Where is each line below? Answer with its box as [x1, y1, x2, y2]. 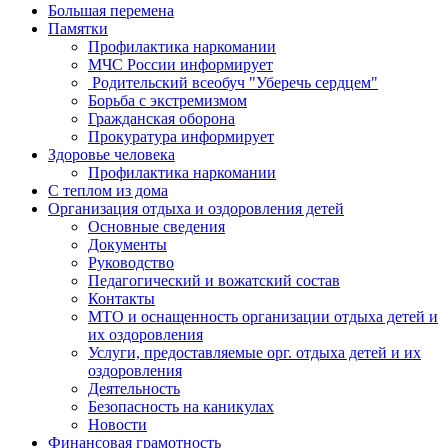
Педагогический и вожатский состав [88, 272, 340, 289]
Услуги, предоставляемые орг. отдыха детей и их [88, 344, 421, 361]
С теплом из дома [48, 182, 168, 199]
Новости [88, 416, 147, 433]
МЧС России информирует [88, 56, 273, 73]
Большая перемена [48, 2, 174, 19]
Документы [88, 236, 167, 253]
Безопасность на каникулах [88, 398, 274, 415]
